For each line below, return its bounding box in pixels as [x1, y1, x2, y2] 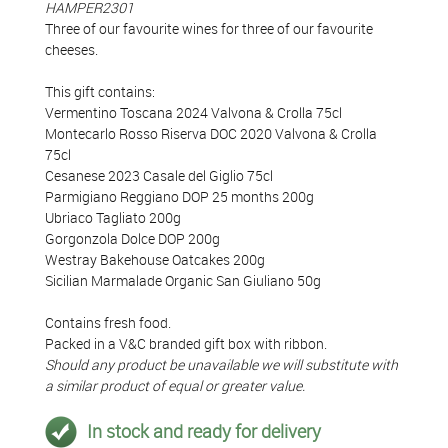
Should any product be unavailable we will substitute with [45, 354, 398, 374]
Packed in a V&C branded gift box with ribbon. [45, 333, 327, 353]
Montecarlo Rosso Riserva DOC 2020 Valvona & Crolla [45, 123, 377, 143]
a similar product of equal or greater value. [45, 375, 305, 395]
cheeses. [45, 39, 98, 59]
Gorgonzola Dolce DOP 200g [45, 228, 220, 248]
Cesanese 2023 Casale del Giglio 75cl [45, 165, 273, 185]
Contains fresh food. [45, 312, 171, 332]
